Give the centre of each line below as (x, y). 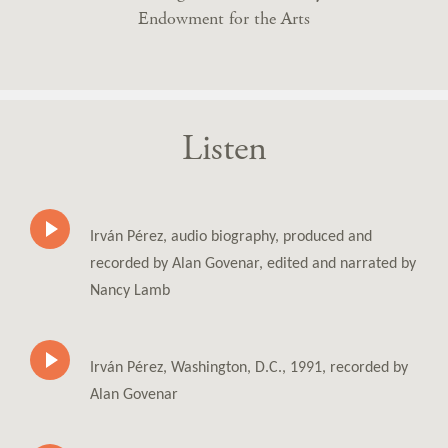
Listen (224, 148)
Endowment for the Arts (224, 18)
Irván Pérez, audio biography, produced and (231, 236)
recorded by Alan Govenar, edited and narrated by (253, 263)
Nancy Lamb (130, 290)
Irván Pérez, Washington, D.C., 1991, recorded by (249, 367)
